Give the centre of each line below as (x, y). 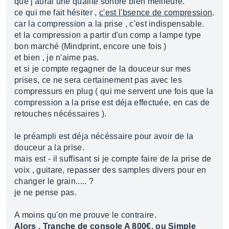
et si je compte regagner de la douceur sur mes (103, 69)
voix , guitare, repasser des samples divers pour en (110, 170)
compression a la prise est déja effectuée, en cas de (112, 102)
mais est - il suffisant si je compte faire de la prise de (113, 159)
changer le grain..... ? (54, 181)
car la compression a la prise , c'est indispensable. (109, 24)
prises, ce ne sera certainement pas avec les (98, 80)
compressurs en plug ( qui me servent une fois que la (114, 91)
